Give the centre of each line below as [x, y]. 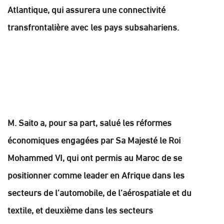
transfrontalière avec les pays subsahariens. [95, 26]
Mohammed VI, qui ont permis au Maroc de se [95, 156]
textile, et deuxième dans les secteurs [80, 209]
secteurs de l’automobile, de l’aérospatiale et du [99, 191]
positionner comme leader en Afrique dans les [96, 174]
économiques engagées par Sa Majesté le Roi [94, 139]
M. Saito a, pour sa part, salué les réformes [89, 121]
